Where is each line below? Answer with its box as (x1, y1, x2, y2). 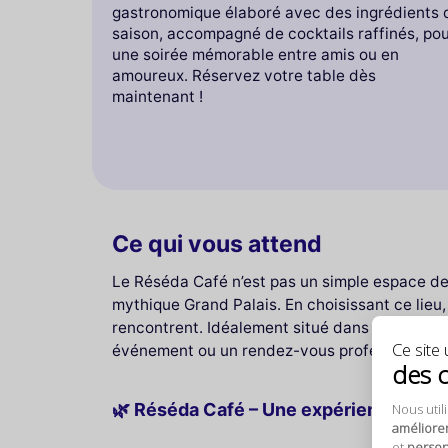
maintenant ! (112, 87, 203, 107)
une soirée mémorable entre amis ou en (112, 45, 399, 65)
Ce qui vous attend (112, 229, 322, 258)
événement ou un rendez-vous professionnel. (112, 341, 442, 361)
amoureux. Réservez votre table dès (112, 66, 376, 86)
